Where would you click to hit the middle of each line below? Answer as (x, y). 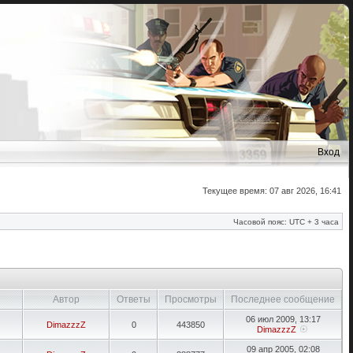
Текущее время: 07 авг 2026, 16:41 (272, 191)
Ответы (134, 299)
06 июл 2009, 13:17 (283, 319)
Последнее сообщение (283, 299)
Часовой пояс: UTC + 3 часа (286, 222)
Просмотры (191, 299)
